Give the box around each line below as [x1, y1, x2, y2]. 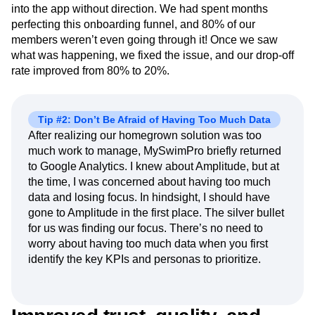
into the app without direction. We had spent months [11, 3, 268, 15]
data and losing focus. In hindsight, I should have [28, 191, 270, 204]
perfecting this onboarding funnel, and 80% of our [11, 18, 255, 31]
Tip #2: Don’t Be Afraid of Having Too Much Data [38, 113, 271, 125]
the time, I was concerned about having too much [28, 176, 271, 188]
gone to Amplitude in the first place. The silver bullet [28, 207, 284, 219]
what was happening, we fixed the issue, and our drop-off [11, 49, 294, 62]
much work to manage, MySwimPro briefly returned [28, 145, 281, 157]
